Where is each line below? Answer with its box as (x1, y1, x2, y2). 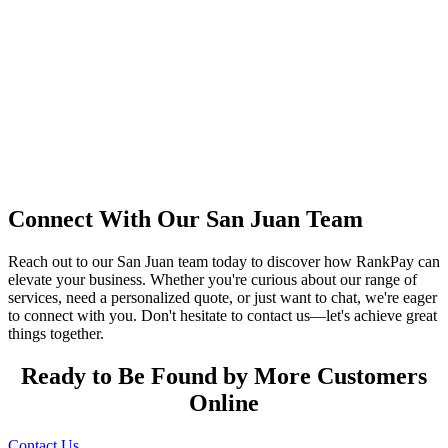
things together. (8, 325, 104, 343)
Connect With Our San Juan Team (8, 206, 363, 233)
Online (189, 390, 259, 417)
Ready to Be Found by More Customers (21, 363, 427, 390)
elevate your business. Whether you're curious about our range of (8, 271, 417, 289)
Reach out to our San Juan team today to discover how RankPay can (8, 253, 440, 271)
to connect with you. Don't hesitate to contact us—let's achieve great (8, 307, 437, 325)
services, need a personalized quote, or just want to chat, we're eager (8, 289, 437, 307)
